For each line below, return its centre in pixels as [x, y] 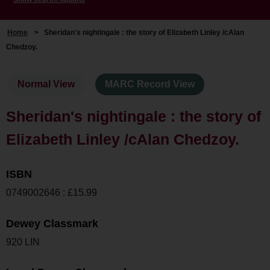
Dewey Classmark [52, 223]
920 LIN [23, 242]
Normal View [46, 84]
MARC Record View [150, 84]
